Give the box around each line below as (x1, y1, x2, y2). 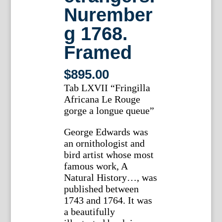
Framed (63, 42, 132, 63)
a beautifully (63, 206, 115, 218)
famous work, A (63, 161, 127, 172)
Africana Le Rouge (63, 94, 140, 105)
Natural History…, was (63, 172, 157, 183)
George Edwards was (63, 126, 148, 138)
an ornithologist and (63, 138, 145, 149)
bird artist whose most (63, 149, 154, 161)
